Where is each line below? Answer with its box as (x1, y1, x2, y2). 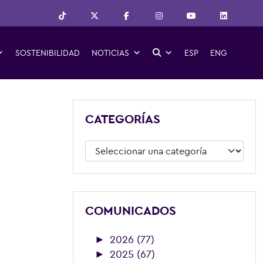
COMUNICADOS (85, 203, 176, 218)
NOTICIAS (92, 48, 129, 58)
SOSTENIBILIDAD (15, 48, 80, 58)
